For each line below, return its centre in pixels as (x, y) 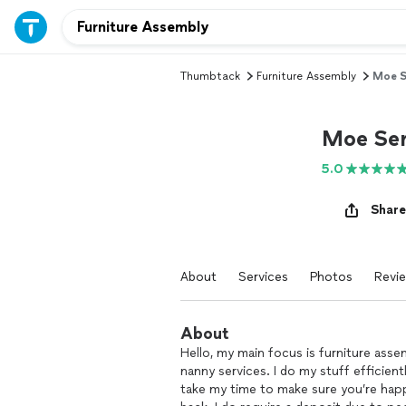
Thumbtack (210, 76)
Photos (331, 277)
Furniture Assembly (306, 76)
